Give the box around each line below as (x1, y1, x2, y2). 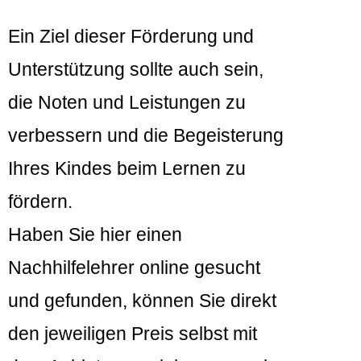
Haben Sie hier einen (8, 224, 182, 246)
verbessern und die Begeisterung (8, 125, 284, 147)
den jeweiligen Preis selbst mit (8, 323, 257, 345)
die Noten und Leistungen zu (8, 92, 246, 114)
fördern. (8, 191, 73, 213)
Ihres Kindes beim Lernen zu (8, 158, 246, 180)
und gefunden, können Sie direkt (8, 290, 276, 312)
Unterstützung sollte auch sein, (8, 59, 263, 81)
